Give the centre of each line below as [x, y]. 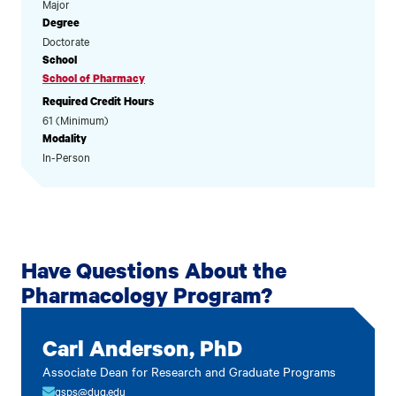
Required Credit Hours [98, 101]
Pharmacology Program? [147, 295]
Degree [61, 23]
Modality [65, 138]
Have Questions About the [154, 270]
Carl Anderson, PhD [142, 348]
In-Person [66, 156]
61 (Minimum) [76, 119]
